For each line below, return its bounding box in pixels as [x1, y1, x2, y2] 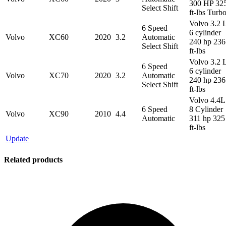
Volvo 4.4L [189, 95, 225, 104]
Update [6, 134, 29, 143]
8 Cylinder [189, 104, 223, 114]
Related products [4, 155, 63, 164]
